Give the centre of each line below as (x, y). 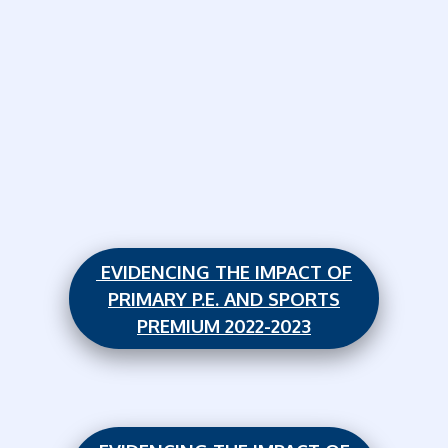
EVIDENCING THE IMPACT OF (224, 271)
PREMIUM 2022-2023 (224, 325)
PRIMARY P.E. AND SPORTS (224, 298)
